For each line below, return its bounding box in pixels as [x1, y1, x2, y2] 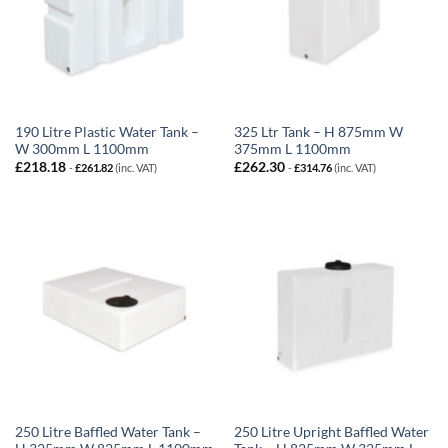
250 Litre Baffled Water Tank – [14, 424, 201, 441]
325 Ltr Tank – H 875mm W [233, 123, 403, 140]
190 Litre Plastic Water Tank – [14, 123, 199, 140]
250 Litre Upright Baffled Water [233, 424, 429, 441]
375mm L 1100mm [233, 140, 351, 157]
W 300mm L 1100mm [14, 140, 149, 157]
